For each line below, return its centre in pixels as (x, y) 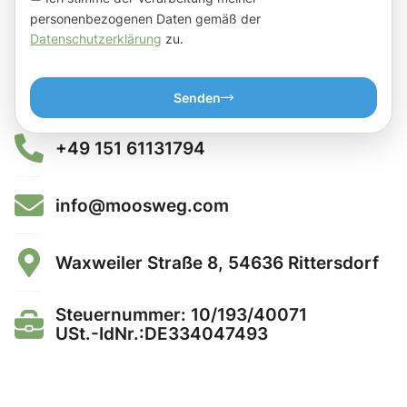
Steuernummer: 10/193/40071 (181, 315)
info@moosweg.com (142, 205)
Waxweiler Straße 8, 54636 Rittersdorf (217, 263)
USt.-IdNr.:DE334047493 (162, 334)
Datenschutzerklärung (96, 39)
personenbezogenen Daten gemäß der (145, 18)
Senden (197, 98)
